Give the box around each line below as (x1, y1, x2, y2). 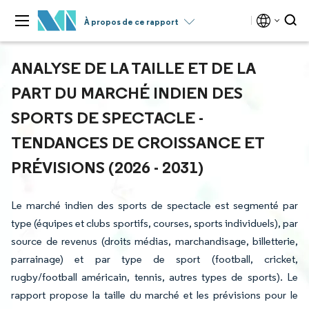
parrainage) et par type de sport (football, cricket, (11, 252, 298, 266)
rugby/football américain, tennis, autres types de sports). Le (11, 270, 298, 283)
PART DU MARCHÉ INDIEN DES (11, 82, 243, 103)
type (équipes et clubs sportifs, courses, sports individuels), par (11, 217, 298, 230)
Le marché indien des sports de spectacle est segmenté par (11, 199, 298, 212)
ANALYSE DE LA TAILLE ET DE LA (11, 57, 255, 78)
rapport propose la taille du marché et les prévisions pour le (11, 288, 298, 301)
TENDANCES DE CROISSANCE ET (11, 132, 264, 152)
